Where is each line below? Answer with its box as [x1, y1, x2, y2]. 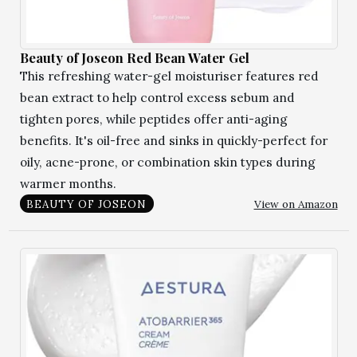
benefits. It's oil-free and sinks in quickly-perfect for [19, 132, 328, 148]
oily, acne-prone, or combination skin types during [19, 154, 316, 170]
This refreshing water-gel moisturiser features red [19, 68, 319, 84]
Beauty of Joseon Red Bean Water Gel [19, 48, 249, 66]
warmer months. [19, 175, 116, 191]
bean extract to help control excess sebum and [19, 89, 295, 105]
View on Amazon [253, 196, 338, 211]
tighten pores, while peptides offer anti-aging [19, 111, 288, 127]
